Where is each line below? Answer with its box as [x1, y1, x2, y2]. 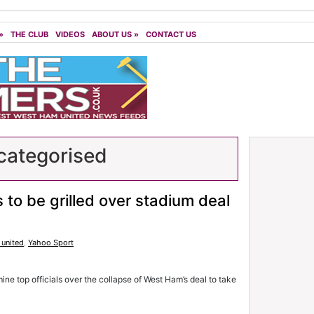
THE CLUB [11, 29, 48, 39]
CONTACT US [146, 29, 196, 39]
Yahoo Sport [28, 238, 74, 247]
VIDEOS [55, 29, 85, 39]
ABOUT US [92, 29, 132, 39]
